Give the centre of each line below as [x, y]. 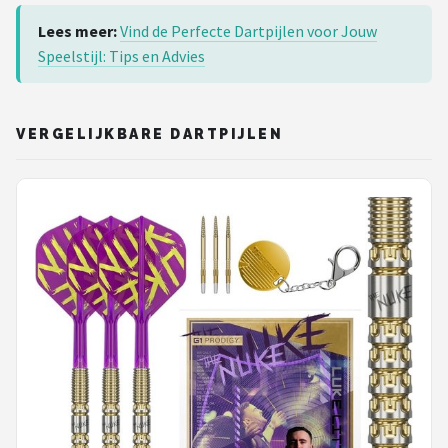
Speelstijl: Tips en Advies [121, 55]
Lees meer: [77, 30]
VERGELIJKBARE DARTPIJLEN [150, 133]
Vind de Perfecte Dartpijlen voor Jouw [248, 30]
